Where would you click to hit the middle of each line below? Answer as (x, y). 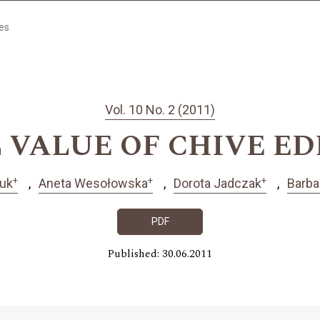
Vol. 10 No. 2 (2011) (160, 110)
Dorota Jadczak (217, 184)
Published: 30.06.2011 (160, 254)
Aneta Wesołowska (93, 184)
